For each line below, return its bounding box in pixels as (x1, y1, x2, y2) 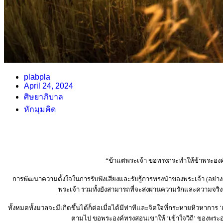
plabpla (24, 72, 50, 81)
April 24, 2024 (24, 81, 73, 90)
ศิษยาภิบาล (24, 92, 63, 101)
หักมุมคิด (24, 105, 56, 113)
